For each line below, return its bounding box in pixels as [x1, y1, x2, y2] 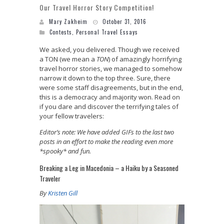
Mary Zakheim [49, 17, 87, 25]
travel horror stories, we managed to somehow [39, 63, 182, 73]
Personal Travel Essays [76, 27, 138, 36]
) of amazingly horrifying [108, 54, 181, 63]
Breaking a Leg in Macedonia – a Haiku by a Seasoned [39, 162, 178, 173]
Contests [49, 27, 72, 36]
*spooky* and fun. [39, 146, 91, 155]
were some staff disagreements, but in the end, [39, 82, 183, 92]
